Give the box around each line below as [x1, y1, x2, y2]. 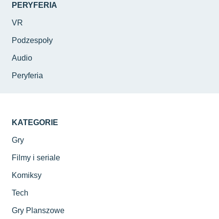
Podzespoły [12, 36, 53, 45]
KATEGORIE [12, 118, 58, 127]
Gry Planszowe [12, 206, 65, 215]
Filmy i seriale [12, 153, 60, 162]
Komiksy [12, 171, 42, 180]
